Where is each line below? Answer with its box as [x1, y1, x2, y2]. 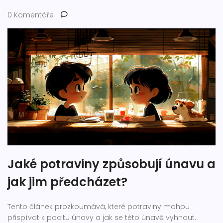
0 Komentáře [7, 9, 54, 20]
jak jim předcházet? [7, 173, 127, 190]
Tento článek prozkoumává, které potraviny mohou [7, 201, 190, 212]
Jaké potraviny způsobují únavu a [7, 155, 216, 172]
